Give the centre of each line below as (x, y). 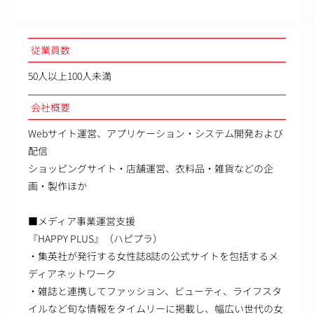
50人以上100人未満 (70, 76)
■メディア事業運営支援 (82, 220)
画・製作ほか (57, 185)
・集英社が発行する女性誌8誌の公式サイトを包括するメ (153, 255)
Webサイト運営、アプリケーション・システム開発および (156, 133)
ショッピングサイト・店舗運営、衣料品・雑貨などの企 (151, 168)
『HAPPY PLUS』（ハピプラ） (95, 238)
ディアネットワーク (72, 273)
